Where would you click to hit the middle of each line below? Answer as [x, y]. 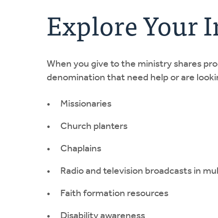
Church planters [94, 126]
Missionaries [86, 104]
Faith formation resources [114, 193]
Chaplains [81, 149]
